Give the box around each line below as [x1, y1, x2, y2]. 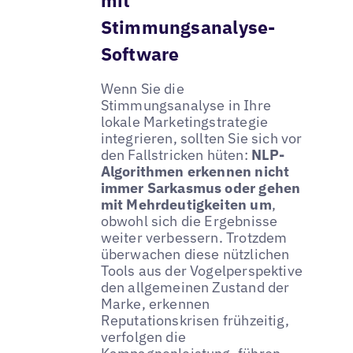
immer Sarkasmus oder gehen [100, 178, 301, 197]
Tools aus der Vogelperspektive [100, 261, 303, 280]
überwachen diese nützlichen [100, 244, 290, 263]
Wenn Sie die [100, 79, 184, 98]
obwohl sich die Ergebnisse [100, 211, 278, 230]
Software [100, 41, 180, 65]
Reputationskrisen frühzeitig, [100, 310, 289, 329]
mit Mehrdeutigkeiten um [100, 195, 272, 214]
